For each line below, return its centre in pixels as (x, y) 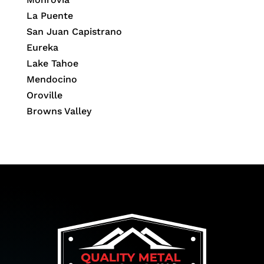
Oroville (44, 95)
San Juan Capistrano (74, 32)
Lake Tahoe (52, 64)
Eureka (42, 48)
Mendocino (52, 80)
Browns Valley (59, 111)
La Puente (49, 16)
